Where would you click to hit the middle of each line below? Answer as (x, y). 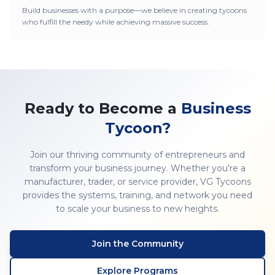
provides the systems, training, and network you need (137, 195)
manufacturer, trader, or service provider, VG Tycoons (137, 181)
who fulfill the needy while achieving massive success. (116, 21)
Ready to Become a (103, 108)
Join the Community (137, 243)
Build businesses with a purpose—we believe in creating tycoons (134, 10)
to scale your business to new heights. (137, 208)
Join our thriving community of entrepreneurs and (137, 154)
